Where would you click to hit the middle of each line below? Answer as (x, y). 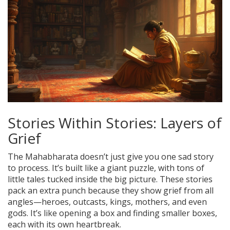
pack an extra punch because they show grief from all (111, 191)
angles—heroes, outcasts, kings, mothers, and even (107, 202)
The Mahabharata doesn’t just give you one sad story (111, 157)
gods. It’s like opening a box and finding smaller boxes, (112, 213)
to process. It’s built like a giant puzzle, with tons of (106, 168)
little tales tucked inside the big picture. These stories (110, 179)
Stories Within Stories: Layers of (115, 123)
